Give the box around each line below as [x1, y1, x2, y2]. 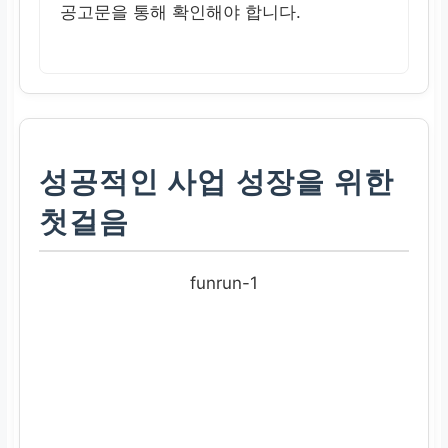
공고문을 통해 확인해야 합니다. [60, 2, 302, 23]
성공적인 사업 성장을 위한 [39, 166, 394, 199]
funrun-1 [190, 273, 258, 294]
